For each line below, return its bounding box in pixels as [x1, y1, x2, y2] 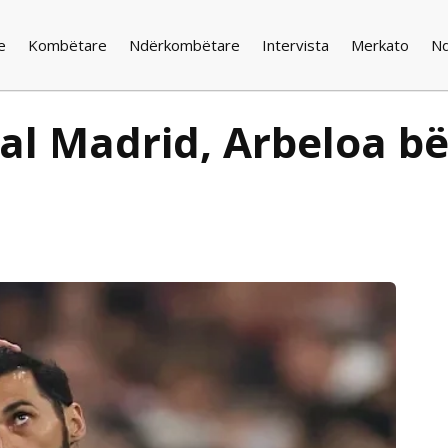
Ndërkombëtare [129, 35, 241, 55]
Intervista [262, 35, 330, 55]
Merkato [351, 35, 410, 55]
